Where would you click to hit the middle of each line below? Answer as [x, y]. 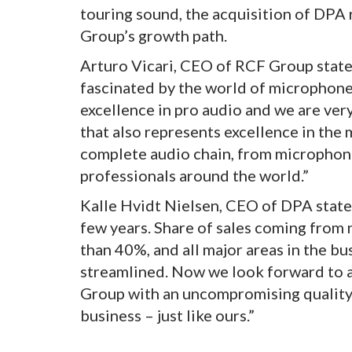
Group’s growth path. [155, 35]
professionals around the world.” [198, 175]
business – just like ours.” [167, 315]
